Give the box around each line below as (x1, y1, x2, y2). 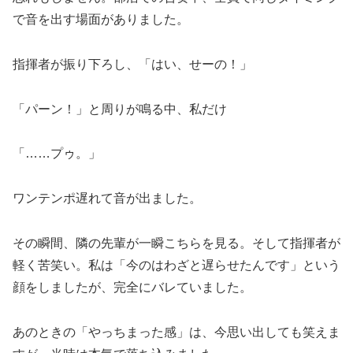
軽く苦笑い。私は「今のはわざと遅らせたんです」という (13, 258, 340, 272)
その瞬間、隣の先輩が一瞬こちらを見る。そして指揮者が (13, 236, 340, 250)
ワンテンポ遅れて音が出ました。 (13, 191, 202, 206)
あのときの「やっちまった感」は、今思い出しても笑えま (13, 325, 340, 339)
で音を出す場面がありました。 (13, 12, 189, 26)
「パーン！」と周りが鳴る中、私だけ (13, 102, 227, 116)
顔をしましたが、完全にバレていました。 (13, 280, 252, 294)
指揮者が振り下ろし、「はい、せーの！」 (13, 57, 252, 71)
